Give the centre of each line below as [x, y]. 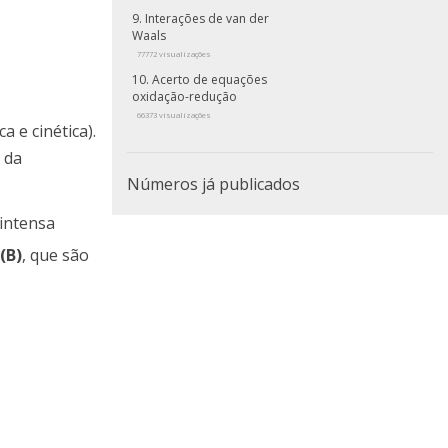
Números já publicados [213, 184]
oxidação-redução [184, 97]
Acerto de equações [209, 80]
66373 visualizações [174, 115]
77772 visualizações [174, 54]
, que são [55, 254]
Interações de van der [207, 19]
